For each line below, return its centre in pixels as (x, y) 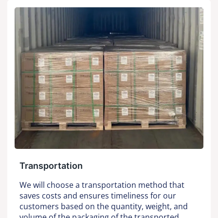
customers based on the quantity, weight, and (104, 207)
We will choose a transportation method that (102, 185)
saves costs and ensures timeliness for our (98, 196)
